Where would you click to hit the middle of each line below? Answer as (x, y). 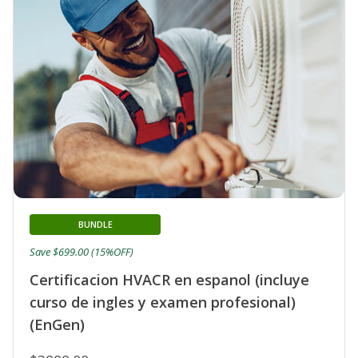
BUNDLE (95, 224)
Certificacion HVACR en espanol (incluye (169, 279)
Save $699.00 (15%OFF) (82, 251)
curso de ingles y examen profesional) (163, 302)
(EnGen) (57, 324)
